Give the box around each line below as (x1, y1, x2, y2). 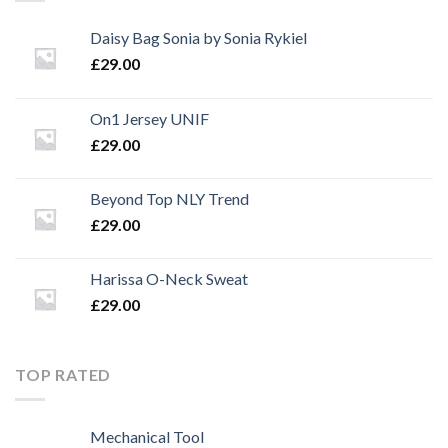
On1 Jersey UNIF (90, 109, 209, 129)
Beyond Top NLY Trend (90, 189, 249, 209)
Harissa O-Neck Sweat (90, 269, 248, 289)
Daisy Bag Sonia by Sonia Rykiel (90, 28, 307, 48)
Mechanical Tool (90, 426, 204, 446)
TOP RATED (15, 365, 112, 385)
